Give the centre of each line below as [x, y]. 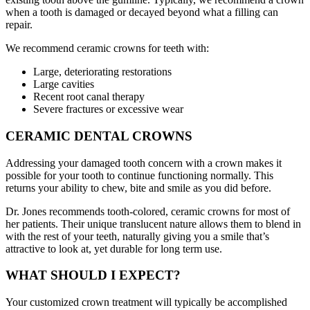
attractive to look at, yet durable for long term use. [114, 248]
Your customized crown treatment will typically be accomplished [146, 302]
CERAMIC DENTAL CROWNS [99, 136]
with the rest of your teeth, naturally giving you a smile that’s [137, 236]
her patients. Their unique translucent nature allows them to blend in [153, 224]
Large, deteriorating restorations [102, 72]
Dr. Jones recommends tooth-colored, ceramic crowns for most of [148, 211]
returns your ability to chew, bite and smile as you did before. [138, 188]
